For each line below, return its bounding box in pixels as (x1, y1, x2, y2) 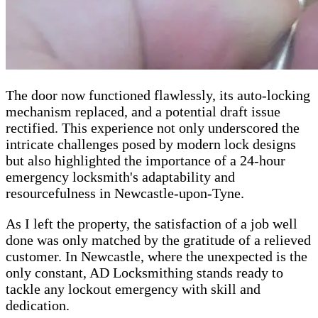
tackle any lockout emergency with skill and (6, 281, 261, 297)
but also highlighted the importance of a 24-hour (6, 153, 285, 169)
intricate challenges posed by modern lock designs (6, 136, 296, 153)
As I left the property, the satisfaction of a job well (6, 216, 297, 232)
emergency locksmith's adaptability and (6, 169, 235, 185)
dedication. (6, 297, 70, 314)
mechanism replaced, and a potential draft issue (6, 104, 280, 120)
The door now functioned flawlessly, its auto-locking (6, 87, 310, 104)
